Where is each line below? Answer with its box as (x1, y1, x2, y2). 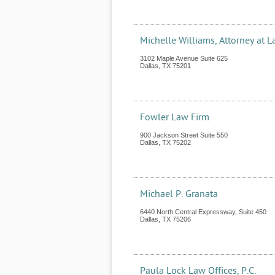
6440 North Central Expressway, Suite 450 (140, 208, 266, 215)
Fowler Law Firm (140, 112, 209, 123)
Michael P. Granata (140, 188, 218, 199)
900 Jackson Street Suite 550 (140, 131, 228, 139)
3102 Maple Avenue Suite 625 (140, 55, 228, 62)
